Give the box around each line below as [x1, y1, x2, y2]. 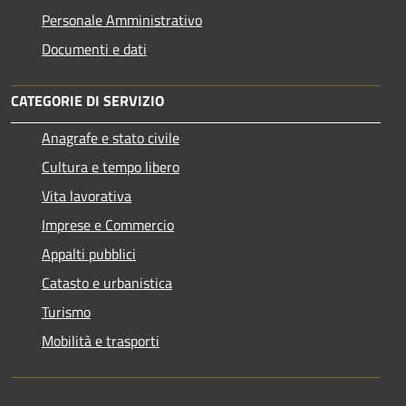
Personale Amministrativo [42, 8, 202, 31]
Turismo [42, 300, 91, 323]
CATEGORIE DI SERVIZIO [11, 89, 164, 111]
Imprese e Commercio [42, 213, 174, 236]
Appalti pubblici [42, 242, 136, 265]
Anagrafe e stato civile [42, 126, 179, 149]
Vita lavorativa [42, 184, 131, 207]
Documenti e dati [42, 37, 147, 60]
